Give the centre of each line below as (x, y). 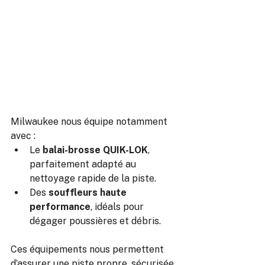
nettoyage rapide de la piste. (93, 178)
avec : (23, 136)
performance (60, 207)
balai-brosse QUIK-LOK (95, 150)
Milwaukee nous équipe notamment (90, 122)
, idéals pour (118, 207)
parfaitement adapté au (84, 164)
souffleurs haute (89, 193)
